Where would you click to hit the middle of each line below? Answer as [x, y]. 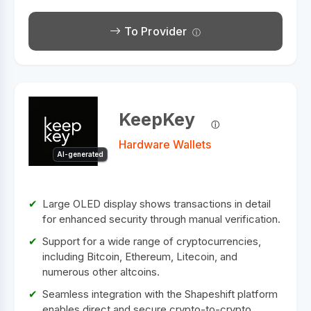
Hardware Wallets [165, 145]
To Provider [154, 32]
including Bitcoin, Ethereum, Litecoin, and [140, 257]
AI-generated [80, 154]
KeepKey [157, 120]
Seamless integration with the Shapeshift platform [160, 294]
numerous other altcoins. [101, 272]
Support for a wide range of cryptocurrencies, [152, 242]
